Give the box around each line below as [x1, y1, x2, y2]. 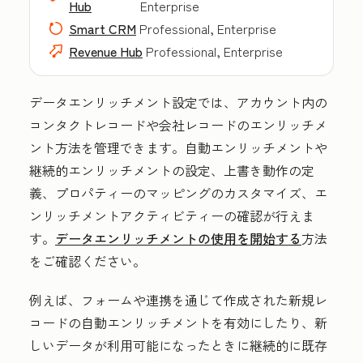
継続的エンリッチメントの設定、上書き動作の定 [29, 160, 314, 180]
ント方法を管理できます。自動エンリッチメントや [29, 138, 327, 157]
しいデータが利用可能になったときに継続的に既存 [29, 335, 327, 355]
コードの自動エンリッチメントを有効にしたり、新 [29, 313, 327, 332]
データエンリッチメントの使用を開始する [55, 228, 301, 248]
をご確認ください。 [29, 251, 146, 271]
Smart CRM [69, 19, 136, 38]
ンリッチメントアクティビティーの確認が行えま [29, 206, 314, 225]
